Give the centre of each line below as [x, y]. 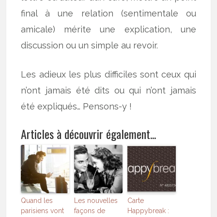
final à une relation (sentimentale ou [108, 14]
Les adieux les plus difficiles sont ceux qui [108, 75]
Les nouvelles [96, 201]
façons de [90, 211]
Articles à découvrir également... [89, 134]
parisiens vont [43, 211]
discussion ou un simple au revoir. [90, 46]
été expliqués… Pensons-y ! [77, 107]
